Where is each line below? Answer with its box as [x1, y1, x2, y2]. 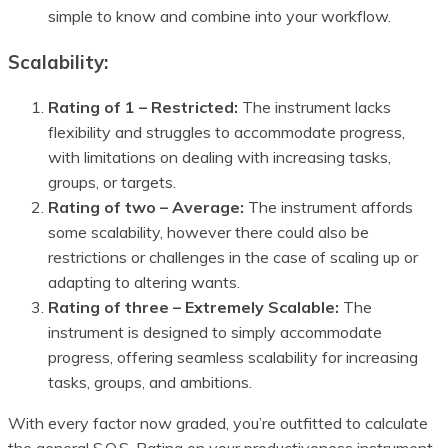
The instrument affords [244, 197, 413, 218]
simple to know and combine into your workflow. [48, 5, 391, 26]
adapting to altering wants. [48, 272, 240, 293]
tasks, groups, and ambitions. [48, 372, 252, 393]
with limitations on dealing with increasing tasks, [48, 147, 391, 168]
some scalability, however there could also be [48, 222, 369, 243]
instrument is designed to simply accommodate [48, 322, 382, 343]
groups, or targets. [48, 172, 176, 193]
